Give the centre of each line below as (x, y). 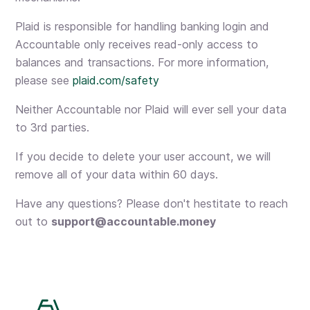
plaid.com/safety (116, 80)
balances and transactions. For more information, (142, 62)
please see (44, 80)
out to (34, 221)
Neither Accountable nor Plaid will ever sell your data (151, 109)
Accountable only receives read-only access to (137, 44)
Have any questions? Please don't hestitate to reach (152, 203)
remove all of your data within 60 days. (117, 174)
